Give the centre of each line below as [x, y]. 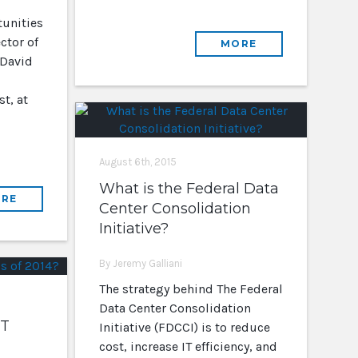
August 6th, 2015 [137, 162]
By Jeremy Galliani [140, 263]
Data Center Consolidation [175, 308]
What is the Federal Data [189, 189]
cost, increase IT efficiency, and [188, 346]
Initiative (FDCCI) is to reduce [184, 327]
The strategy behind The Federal [191, 289]
